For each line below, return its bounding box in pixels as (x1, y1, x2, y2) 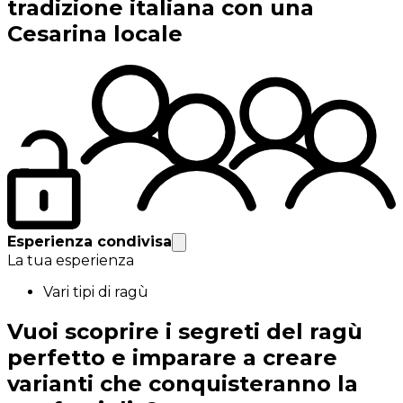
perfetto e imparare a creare (7, 345, 337, 372)
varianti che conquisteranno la (7, 371, 358, 398)
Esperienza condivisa (7, 233, 172, 251)
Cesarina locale (7, 21, 183, 48)
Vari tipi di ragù (43, 283, 148, 301)
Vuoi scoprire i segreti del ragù (7, 318, 363, 345)
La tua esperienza (7, 252, 134, 270)
